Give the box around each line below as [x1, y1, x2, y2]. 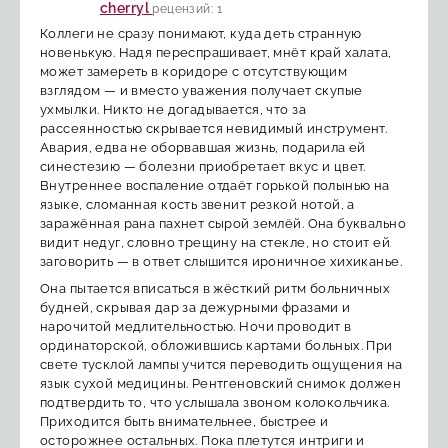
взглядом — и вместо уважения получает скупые [40, 82, 363, 98]
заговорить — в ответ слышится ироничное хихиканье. [40, 253, 403, 269]
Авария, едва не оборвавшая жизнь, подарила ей [40, 139, 366, 155]
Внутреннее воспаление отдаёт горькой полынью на [40, 177, 390, 193]
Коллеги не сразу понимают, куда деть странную [40, 25, 362, 41]
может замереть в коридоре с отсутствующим [40, 63, 348, 79]
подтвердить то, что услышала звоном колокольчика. [40, 394, 390, 410]
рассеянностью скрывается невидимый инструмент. [40, 120, 388, 136]
